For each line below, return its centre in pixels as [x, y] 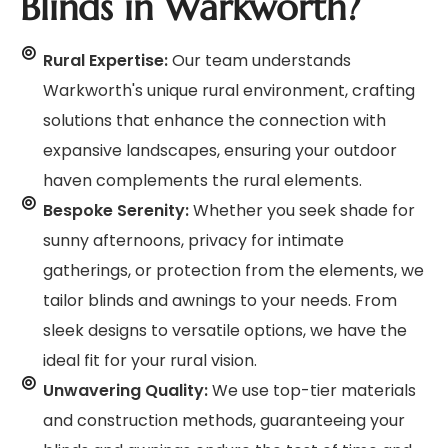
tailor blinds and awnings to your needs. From [219, 301]
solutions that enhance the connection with [214, 121]
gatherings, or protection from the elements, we [233, 271]
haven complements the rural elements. [202, 181]
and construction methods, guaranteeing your [223, 421]
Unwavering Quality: [125, 391]
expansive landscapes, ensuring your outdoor [219, 151]
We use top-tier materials [311, 391]
